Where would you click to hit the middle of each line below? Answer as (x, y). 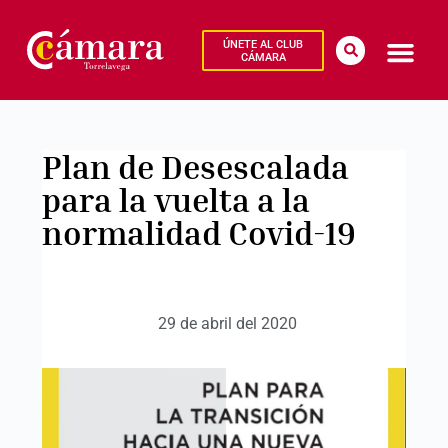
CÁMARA (263, 57)
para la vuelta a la (175, 199)
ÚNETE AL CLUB (263, 44)
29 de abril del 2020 (228, 323)
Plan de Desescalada (195, 166)
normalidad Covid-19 (198, 232)
